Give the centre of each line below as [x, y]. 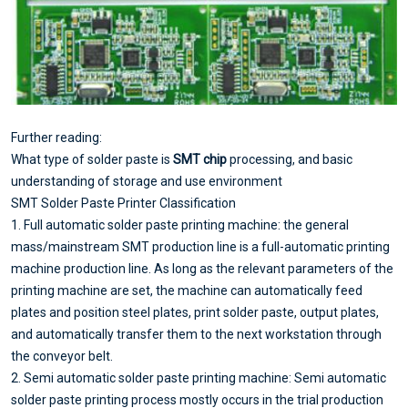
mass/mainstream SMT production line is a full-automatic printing [200, 246]
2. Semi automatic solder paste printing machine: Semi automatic [199, 377]
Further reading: [56, 137]
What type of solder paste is [92, 159]
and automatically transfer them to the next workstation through [196, 334]
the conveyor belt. [62, 356]
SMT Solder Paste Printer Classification [123, 203]
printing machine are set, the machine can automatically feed [187, 290]
